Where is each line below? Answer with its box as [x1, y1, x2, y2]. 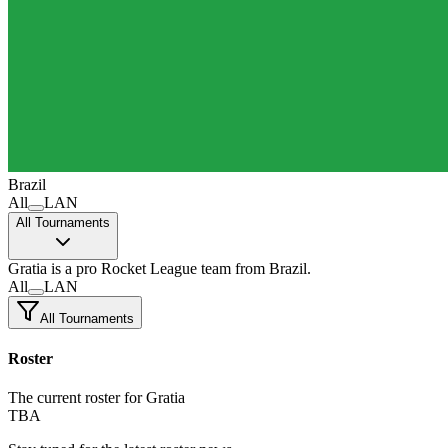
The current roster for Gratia [8, 389, 185, 407]
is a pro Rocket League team [47, 259, 231, 277]
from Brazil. [235, 259, 311, 277]
